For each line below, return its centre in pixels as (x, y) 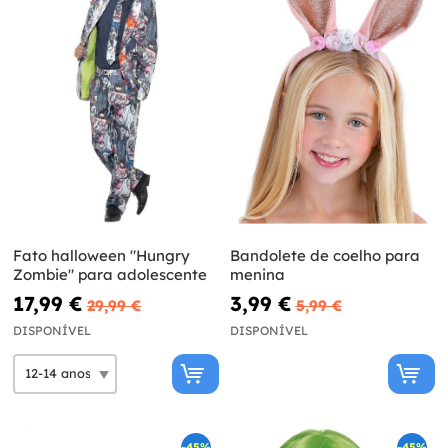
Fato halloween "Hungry (101, 255)
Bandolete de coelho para (324, 255)
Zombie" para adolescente (110, 274)
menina (257, 274)
